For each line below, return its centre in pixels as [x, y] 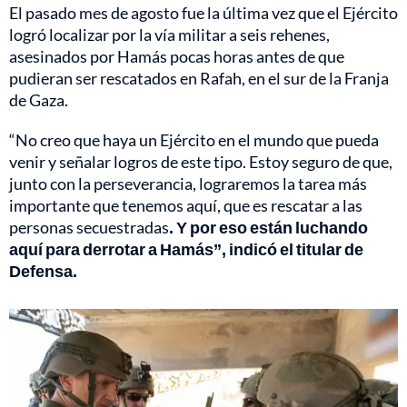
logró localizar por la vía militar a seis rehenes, [169, 35]
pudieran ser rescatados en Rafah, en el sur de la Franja [199, 79]
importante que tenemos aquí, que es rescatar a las [186, 206]
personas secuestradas [89, 228]
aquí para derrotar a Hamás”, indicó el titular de [186, 249]
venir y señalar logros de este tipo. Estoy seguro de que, [201, 162]
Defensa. [43, 271]
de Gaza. [39, 100]
